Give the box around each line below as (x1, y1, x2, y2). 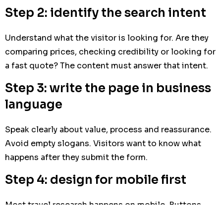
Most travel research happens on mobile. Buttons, (5, 199, 203, 210)
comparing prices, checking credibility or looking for (5, 46, 216, 57)
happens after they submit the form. (5, 152, 148, 163)
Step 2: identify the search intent (5, 5, 206, 20)
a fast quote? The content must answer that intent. (5, 60, 208, 71)
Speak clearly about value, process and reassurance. (5, 124, 212, 135)
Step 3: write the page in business (5, 80, 211, 96)
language (5, 97, 62, 112)
